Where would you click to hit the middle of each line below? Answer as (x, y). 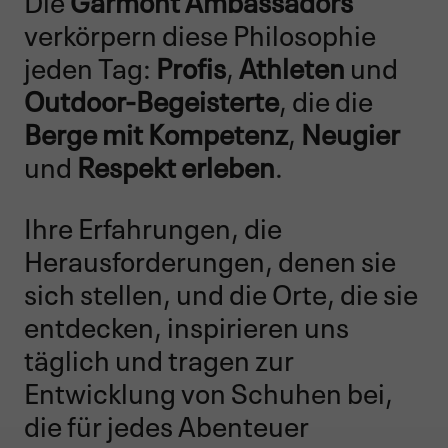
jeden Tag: (90, 65)
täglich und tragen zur (159, 357)
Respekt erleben (176, 164)
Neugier (350, 131)
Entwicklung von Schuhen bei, (208, 390)
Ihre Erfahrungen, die (153, 225)
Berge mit (83, 131)
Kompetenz (218, 131)
